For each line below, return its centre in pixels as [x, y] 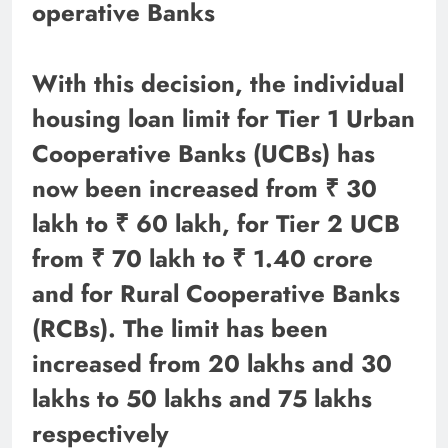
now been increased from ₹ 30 [204, 188]
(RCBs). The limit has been [180, 328]
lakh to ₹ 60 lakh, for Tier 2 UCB [216, 223]
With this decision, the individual [218, 83]
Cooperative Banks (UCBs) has [203, 153]
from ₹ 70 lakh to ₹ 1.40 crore [202, 258]
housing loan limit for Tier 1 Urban [223, 118]
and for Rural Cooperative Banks [216, 293]
